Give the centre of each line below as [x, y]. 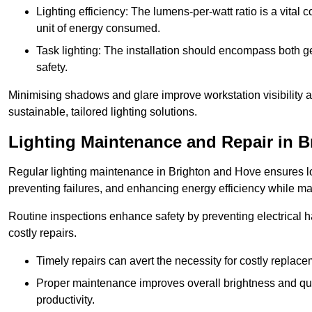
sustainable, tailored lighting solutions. [103, 112]
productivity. [65, 300]
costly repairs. [42, 233]
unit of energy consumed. [98, 29]
